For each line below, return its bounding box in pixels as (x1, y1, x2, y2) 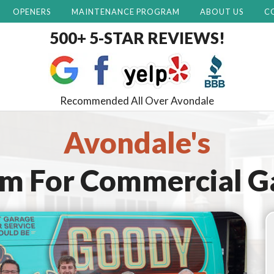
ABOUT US (200, 6, 244, 17)
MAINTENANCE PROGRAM (71, 6, 180, 17)
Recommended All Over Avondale (60, 94, 214, 108)
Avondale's (64, 125, 210, 160)
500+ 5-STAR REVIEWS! (49, 28, 225, 48)
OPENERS (12, 6, 51, 17)
